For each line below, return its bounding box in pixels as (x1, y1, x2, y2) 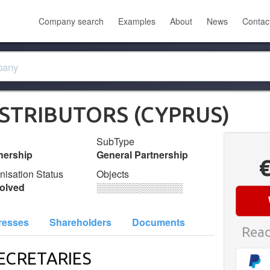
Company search (39, 15, 104, 27)
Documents (132, 215, 185, 229)
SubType (96, 134, 135, 148)
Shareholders (49, 215, 111, 229)
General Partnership (96, 148, 189, 162)
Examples (118, 15, 155, 27)
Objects (96, 167, 130, 181)
